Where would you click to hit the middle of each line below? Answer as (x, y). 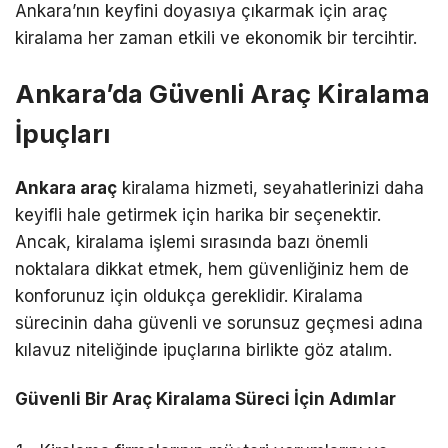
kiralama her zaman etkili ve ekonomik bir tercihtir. (216, 37)
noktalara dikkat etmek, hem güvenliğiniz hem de (212, 268)
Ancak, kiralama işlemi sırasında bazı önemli (191, 241)
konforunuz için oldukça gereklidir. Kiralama (189, 295)
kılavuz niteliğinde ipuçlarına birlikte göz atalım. (203, 349)
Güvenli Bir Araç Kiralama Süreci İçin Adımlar (205, 398)
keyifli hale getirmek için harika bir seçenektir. (198, 214)
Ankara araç (66, 187)
